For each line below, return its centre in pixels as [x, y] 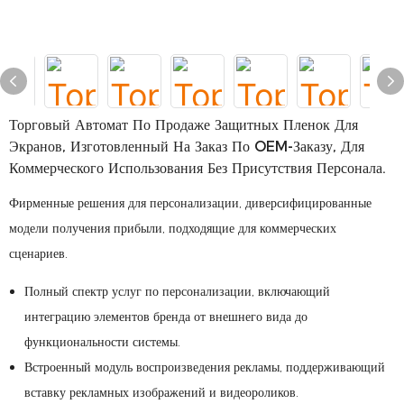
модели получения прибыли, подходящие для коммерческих [173, 228]
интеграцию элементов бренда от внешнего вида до [165, 317]
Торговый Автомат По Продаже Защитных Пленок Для [184, 125]
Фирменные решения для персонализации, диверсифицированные [190, 203]
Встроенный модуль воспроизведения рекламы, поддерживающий [204, 367]
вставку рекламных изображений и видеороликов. [161, 392]
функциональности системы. [102, 342]
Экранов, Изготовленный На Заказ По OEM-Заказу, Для [187, 147]
